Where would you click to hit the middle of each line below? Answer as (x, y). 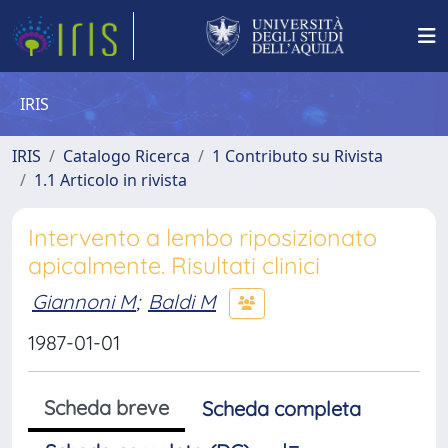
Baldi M (182, 301)
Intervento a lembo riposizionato (202, 237)
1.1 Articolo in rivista (110, 180)
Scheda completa (281, 408)
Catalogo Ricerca (126, 156)
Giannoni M (84, 301)
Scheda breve (106, 407)
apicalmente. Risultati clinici (174, 265)
